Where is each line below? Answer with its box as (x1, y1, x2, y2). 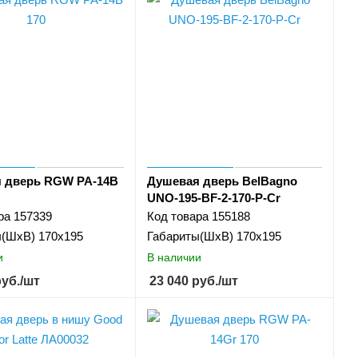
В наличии (146, 250, 201, 264)
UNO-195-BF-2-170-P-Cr (146, 191, 280, 205)
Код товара (146, 209, 209, 224)
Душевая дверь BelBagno (146, 174, 297, 189)
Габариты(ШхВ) (146, 229, 233, 244)
